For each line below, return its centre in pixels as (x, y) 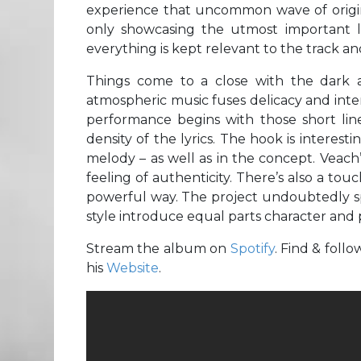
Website (133, 268)
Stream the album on (158, 248)
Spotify (252, 248)
